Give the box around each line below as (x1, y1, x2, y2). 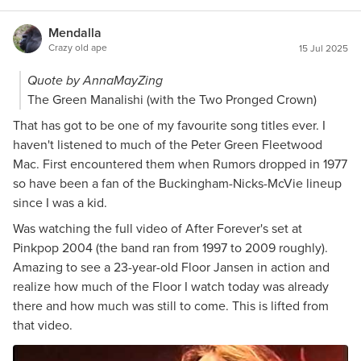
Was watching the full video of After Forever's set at (13, 219, 302, 238)
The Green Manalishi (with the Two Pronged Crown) (27, 90, 317, 109)
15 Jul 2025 (299, 41, 348, 56)
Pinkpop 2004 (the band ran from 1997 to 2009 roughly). (13, 239, 328, 257)
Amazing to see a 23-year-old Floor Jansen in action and (13, 258, 330, 276)
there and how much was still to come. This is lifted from (13, 297, 329, 315)
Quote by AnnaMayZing (27, 71, 163, 89)
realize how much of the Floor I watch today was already (13, 277, 329, 296)
